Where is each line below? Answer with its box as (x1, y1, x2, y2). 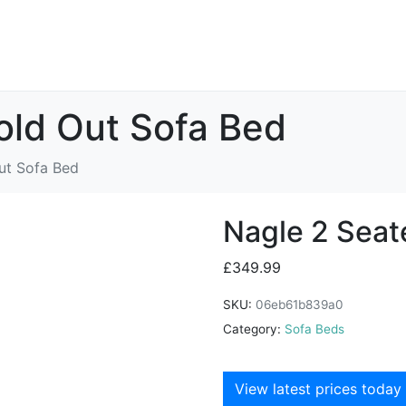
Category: (223, 321, 281, 336)
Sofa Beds (285, 321, 344, 336)
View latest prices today (235, 380, 401, 399)
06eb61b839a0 (256, 296, 343, 312)
